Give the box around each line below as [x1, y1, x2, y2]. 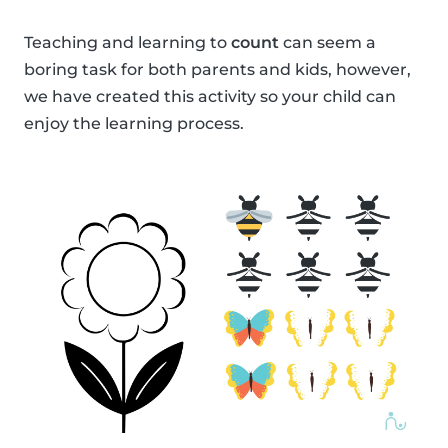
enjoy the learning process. [24, 114, 244, 134]
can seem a [279, 33, 376, 53]
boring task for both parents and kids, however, [24, 60, 411, 80]
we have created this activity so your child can [24, 87, 396, 107]
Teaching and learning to [24, 33, 231, 53]
